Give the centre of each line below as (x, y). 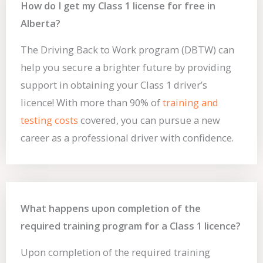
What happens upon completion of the (111, 208)
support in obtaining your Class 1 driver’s (114, 85)
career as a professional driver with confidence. (127, 138)
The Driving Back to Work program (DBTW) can (127, 50)
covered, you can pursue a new (149, 120)
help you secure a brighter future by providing (126, 68)
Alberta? (41, 23)
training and (190, 103)
